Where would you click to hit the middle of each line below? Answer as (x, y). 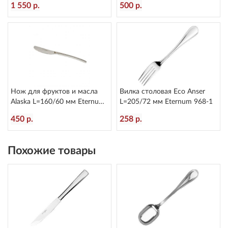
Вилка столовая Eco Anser (162, 92)
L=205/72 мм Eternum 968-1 (166, 102)
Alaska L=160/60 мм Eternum (58, 102)
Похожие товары (52, 151)
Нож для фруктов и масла (54, 92)
